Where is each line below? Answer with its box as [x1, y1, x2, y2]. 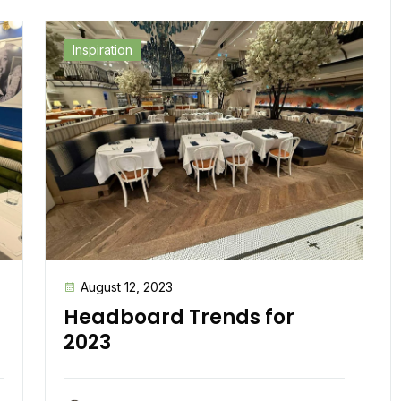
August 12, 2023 [81, 278, 173, 294]
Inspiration [73, 42, 132, 57]
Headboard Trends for [64, 303, 294, 331]
